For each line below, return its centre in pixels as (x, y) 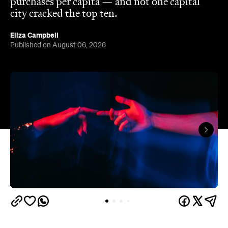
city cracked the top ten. (64, 14)
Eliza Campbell (34, 35)
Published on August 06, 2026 (58, 45)
